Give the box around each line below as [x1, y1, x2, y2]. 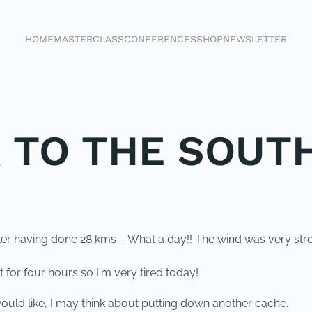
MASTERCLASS [54, 33, 124, 44]
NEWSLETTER [223, 33, 287, 44]
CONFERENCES [124, 33, 196, 44]
